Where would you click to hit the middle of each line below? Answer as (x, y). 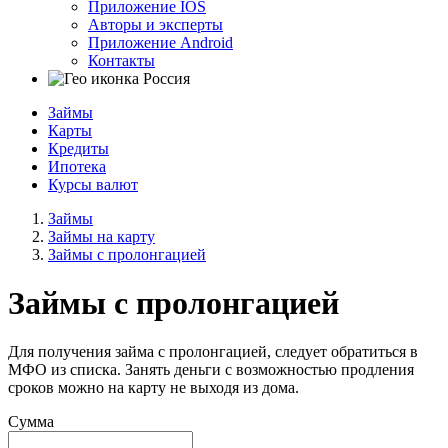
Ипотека (77, 166)
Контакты (121, 60)
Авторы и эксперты (155, 24)
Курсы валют (93, 184)
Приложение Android (160, 42)
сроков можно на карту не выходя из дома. (153, 388)
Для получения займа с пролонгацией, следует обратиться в (213, 352)
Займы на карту (101, 236)
